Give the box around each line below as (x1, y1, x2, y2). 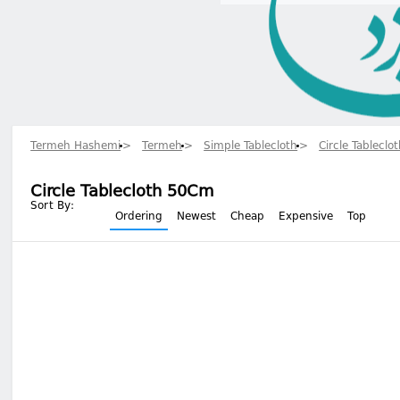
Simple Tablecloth (204, 141, 298, 152)
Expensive (279, 212, 334, 222)
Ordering (115, 212, 163, 222)
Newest (177, 212, 217, 222)
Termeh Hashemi (30, 141, 121, 152)
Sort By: (30, 201, 75, 212)
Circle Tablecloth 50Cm (30, 183, 215, 200)
